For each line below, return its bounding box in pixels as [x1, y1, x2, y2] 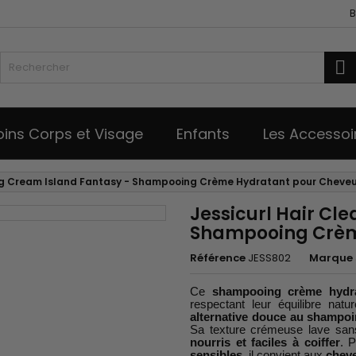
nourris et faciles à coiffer [190, 335, 340, 349]
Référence [190, 250, 246, 265]
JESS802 [248, 250, 291, 265]
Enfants [176, 124, 230, 144]
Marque [309, 250, 353, 265]
